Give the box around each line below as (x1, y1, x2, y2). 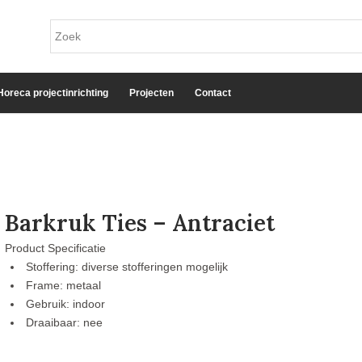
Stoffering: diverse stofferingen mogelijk (26, 260, 229, 273)
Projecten (129, 87, 174, 99)
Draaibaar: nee (26, 316, 103, 329)
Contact (195, 87, 231, 99)
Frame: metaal (26, 279, 102, 292)
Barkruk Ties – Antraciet (5, 208, 276, 238)
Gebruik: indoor (26, 297, 106, 310)
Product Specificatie (5, 242, 107, 255)
